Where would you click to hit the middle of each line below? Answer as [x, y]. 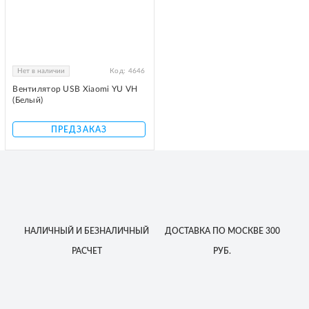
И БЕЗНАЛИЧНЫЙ [112, 231]
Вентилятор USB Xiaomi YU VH [75, 89]
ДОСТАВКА [187, 231]
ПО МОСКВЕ [237, 231]
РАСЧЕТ [87, 251]
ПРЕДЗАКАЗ [79, 129]
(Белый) [28, 100]
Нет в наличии [41, 71]
